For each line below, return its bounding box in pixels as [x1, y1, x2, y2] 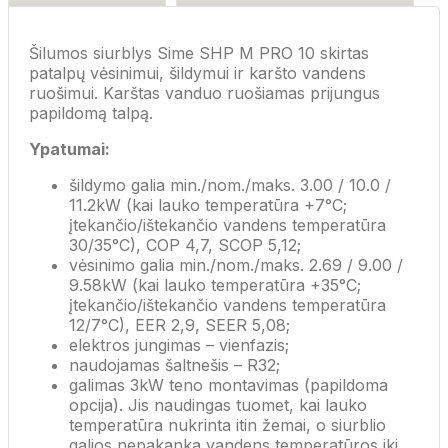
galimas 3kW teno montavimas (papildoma [69, 375, 388, 396]
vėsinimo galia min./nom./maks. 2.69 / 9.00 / [69, 255, 403, 276]
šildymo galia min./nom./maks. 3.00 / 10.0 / [69, 175, 391, 196]
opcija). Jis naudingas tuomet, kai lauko [69, 395, 367, 416]
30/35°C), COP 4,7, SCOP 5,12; [69, 235, 301, 256]
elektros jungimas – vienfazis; [69, 335, 289, 356]
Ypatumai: [29, 139, 110, 160]
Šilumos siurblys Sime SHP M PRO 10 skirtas [29, 43, 369, 64]
